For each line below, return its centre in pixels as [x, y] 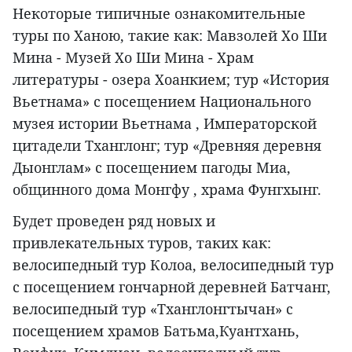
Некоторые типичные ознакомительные [159, 14]
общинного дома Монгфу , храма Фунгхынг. [167, 190]
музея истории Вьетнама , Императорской [165, 124]
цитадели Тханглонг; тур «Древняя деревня [167, 146]
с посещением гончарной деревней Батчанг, [172, 287]
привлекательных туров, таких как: [142, 243]
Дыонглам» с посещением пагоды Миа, [152, 168]
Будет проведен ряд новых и [114, 221]
